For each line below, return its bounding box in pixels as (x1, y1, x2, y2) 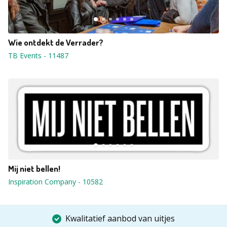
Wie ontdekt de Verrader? (8, 37, 103, 48)
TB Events (8, 51, 42, 60)
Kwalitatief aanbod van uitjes (65, 213, 175, 224)
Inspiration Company (8, 177, 76, 186)
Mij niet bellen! (8, 163, 60, 174)
